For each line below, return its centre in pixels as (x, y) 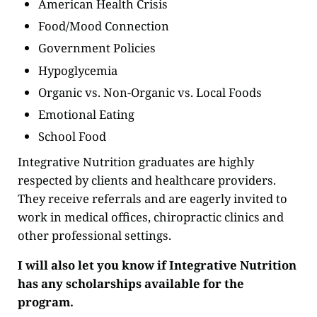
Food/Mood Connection (104, 25)
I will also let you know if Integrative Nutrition (157, 265)
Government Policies (97, 48)
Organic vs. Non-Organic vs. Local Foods (150, 92)
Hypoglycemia (78, 70)
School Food (73, 137)
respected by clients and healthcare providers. (146, 180)
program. (45, 302)
